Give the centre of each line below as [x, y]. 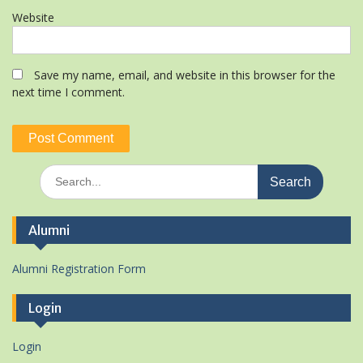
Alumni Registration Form [79, 269]
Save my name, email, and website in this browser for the [185, 75]
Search [57, 172]
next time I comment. [68, 92]
